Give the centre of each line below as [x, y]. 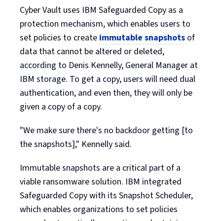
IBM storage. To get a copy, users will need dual [108, 79]
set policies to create [59, 37]
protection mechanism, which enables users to [105, 24]
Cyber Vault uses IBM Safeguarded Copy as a [101, 10]
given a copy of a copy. [61, 107]
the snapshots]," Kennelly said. [76, 144]
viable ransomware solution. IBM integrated [101, 182]
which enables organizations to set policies [99, 209]
